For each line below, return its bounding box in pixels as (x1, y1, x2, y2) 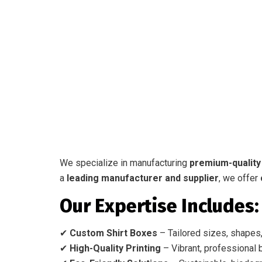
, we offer (219, 173, 260, 184)
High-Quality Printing (70, 243, 161, 254)
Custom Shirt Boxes (70, 227, 157, 239)
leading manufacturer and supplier (67, 173, 219, 184)
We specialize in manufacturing (60, 157, 189, 168)
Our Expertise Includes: (60, 195, 259, 217)
